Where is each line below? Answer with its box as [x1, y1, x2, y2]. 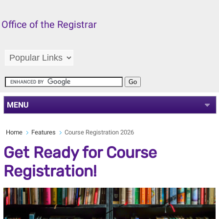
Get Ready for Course [3, 143, 157, 162]
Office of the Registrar [1, 19, 97, 30]
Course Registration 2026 [64, 129, 134, 136]
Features [31, 129, 56, 136]
